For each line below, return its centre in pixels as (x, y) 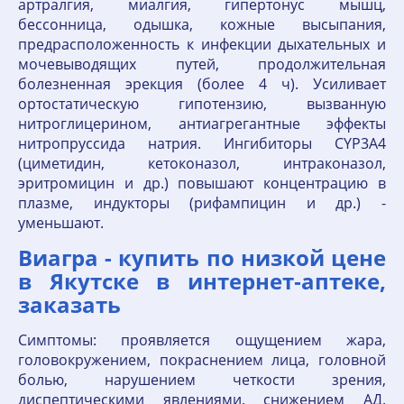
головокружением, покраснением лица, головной (202, 360)
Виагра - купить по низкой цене (202, 257)
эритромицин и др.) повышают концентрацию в (202, 183)
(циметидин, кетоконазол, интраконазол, (202, 163)
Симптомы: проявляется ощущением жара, (202, 340)
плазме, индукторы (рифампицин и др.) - (202, 203)
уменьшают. (61, 223)
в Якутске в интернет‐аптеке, (202, 281)
